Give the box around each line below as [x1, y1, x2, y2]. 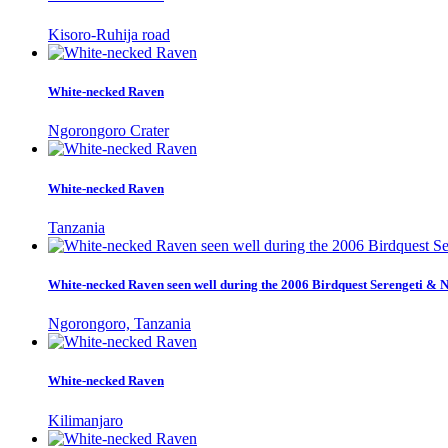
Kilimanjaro [48, 411, 123, 429]
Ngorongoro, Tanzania [48, 315, 191, 333]
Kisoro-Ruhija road [48, 26, 170, 44]
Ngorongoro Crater [48, 122, 169, 140]
